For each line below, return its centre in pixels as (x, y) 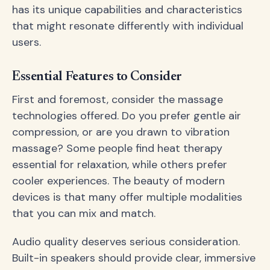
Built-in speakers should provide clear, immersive (134, 258)
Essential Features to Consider (97, 77)
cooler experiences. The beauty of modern (118, 181)
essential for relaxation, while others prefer (120, 164)
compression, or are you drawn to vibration (121, 132)
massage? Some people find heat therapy (117, 148)
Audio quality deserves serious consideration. (126, 241)
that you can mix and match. (84, 213)
